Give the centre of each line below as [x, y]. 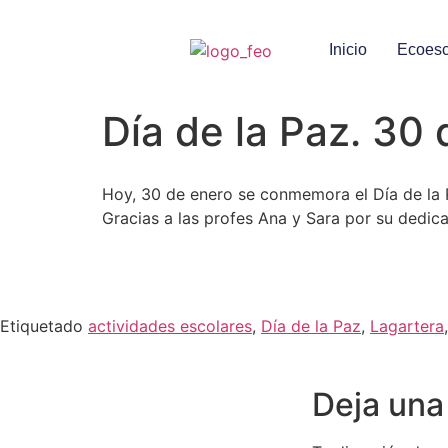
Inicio [348, 49]
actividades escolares [170, 326]
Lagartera [407, 326]
